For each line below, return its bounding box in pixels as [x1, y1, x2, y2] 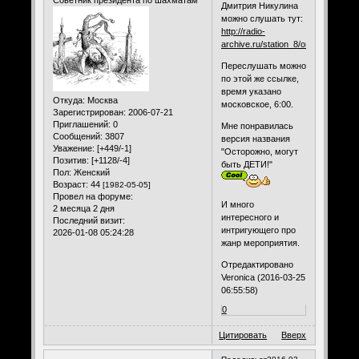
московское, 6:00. [220, 99, 293, 110]
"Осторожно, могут [220, 147, 298, 157]
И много [220, 200, 254, 210]
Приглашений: [52, 119, 111, 129]
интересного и [220, 212, 279, 223]
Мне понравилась [220, 121, 293, 131]
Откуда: [52, 95, 85, 105]
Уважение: [52, 143, 95, 153]
